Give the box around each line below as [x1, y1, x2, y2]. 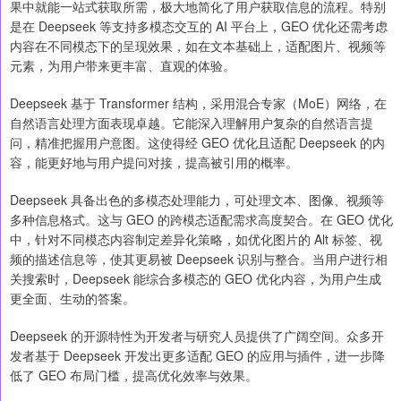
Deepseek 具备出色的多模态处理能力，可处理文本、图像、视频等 [10, 191, 384, 209]
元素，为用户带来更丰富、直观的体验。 [10, 56, 235, 75]
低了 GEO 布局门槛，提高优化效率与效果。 [10, 366, 258, 385]
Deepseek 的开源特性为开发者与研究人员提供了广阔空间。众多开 [10, 327, 384, 346]
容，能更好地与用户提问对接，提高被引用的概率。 [10, 153, 298, 172]
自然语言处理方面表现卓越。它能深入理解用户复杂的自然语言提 [10, 114, 373, 132]
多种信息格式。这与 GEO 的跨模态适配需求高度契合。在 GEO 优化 [10, 210, 393, 229]
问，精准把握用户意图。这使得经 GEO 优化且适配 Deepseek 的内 [10, 133, 385, 152]
